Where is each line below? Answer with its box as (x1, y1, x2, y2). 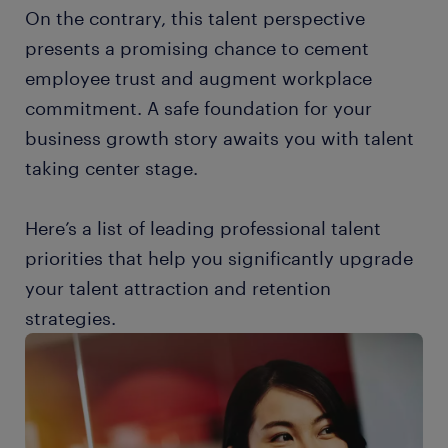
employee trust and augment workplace (25, 67, 372, 89)
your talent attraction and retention (25, 277, 331, 299)
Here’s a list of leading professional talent (25, 217, 381, 239)
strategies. (25, 307, 116, 329)
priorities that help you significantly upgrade (25, 247, 413, 269)
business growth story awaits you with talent (25, 127, 414, 149)
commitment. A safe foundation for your (25, 97, 372, 119)
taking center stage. (25, 157, 198, 179)
